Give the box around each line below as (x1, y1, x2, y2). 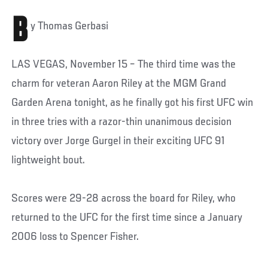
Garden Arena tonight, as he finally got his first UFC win (11, 96, 254, 109)
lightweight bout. (11, 154, 86, 166)
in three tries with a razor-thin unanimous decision (11, 115, 232, 128)
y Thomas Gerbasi (31, 20, 109, 32)
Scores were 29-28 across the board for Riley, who (11, 192, 236, 205)
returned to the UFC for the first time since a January (11, 211, 243, 224)
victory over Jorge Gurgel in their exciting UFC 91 (11, 135, 226, 147)
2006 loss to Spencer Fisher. (11, 230, 139, 243)
